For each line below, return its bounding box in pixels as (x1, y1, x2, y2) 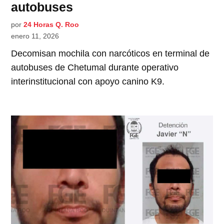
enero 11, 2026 (11, 31, 59, 40)
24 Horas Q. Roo (23, 20, 79, 28)
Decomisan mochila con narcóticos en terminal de (11, 48, 210, 58)
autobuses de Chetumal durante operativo (11, 62, 179, 72)
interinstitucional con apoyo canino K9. (11, 76, 165, 86)
